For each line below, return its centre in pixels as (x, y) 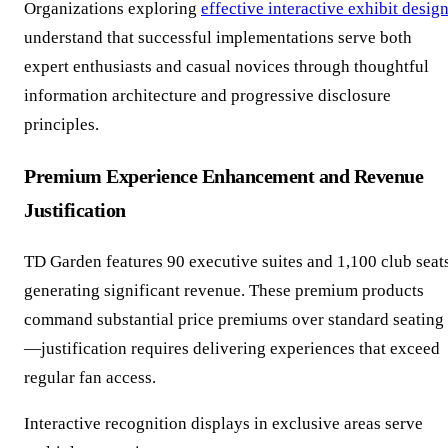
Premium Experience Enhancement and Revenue (224, 176)
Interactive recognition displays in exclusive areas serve (223, 424)
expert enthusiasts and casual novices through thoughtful (226, 67)
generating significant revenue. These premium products (224, 291)
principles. (61, 125)
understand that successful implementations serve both (218, 38)
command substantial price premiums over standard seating (234, 320)
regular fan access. (90, 378)
